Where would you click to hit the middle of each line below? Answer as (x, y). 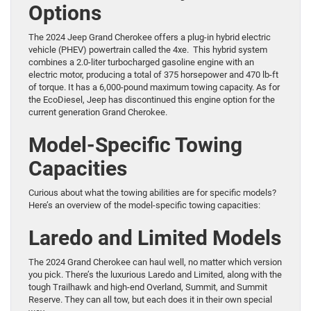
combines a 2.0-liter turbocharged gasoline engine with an (141, 62)
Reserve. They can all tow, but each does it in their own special (150, 299)
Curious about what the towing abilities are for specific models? (152, 192)
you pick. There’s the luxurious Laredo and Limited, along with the (155, 274)
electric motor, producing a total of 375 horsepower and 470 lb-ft (153, 74)
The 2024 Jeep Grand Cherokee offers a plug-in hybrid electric (150, 37)
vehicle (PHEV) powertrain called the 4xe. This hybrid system (148, 49)
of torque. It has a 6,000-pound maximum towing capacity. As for (154, 87)
